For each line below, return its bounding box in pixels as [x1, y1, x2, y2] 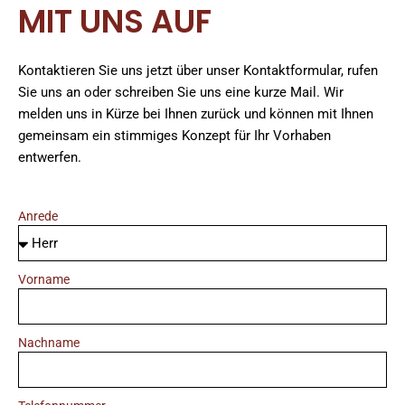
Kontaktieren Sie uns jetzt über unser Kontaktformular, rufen [18, 61, 378, 79]
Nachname [18, 334, 80, 350]
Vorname [18, 271, 70, 287]
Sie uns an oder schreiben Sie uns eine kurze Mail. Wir [18, 83, 344, 100]
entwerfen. [18, 148, 81, 165]
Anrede [18, 208, 58, 223]
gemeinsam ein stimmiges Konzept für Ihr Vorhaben [18, 127, 331, 144]
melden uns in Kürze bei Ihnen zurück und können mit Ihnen [18, 105, 373, 122]
